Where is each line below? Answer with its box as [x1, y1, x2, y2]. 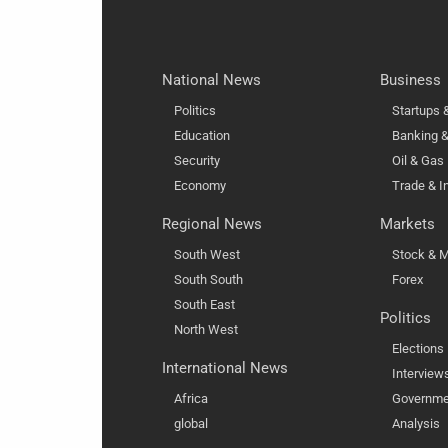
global [174, 416, 208, 432]
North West [174, 322, 238, 338]
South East [174, 297, 235, 313]
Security [174, 153, 220, 169]
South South [174, 272, 243, 288]
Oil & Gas [392, 153, 444, 169]
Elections [392, 341, 444, 357]
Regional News [162, 215, 262, 234]
